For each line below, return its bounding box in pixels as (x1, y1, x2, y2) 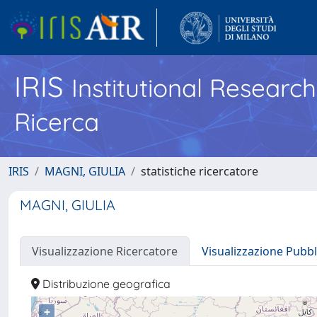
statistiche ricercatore (141, 163, 258, 179)
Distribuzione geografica (40, 277, 171, 291)
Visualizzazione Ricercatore (32, 243, 178, 259)
